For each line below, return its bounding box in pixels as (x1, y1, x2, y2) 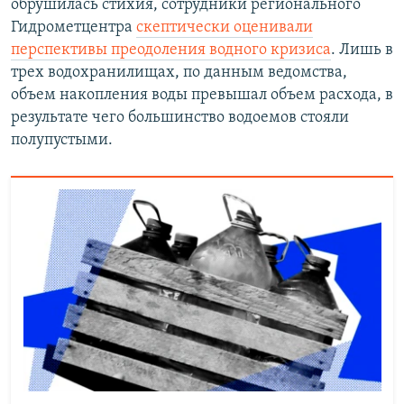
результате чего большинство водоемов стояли (11, 108, 349, 126)
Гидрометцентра (11, 18, 136, 36)
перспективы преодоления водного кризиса (11, 41, 331, 59)
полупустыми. (11, 131, 113, 149)
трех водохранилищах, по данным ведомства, (11, 63, 347, 81)
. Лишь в (331, 41, 393, 59)
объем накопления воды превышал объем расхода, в (11, 86, 393, 104)
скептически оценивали (136, 18, 313, 36)
